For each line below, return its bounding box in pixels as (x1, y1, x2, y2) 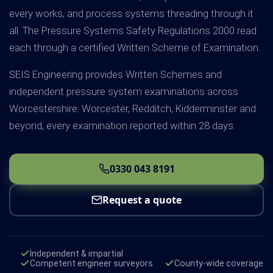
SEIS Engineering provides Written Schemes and (9, 68, 222, 80)
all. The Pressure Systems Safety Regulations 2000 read (9, 24, 257, 37)
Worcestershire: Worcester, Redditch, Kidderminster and (9, 102, 256, 115)
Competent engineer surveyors (30, 258, 154, 269)
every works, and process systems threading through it (9, 7, 253, 19)
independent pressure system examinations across (9, 85, 238, 97)
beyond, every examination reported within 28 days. (9, 119, 235, 132)
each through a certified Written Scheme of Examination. (9, 41, 260, 54)
